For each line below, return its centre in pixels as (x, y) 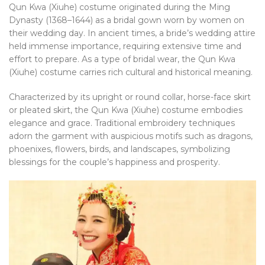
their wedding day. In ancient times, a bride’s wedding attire (132, 33)
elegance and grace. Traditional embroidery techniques (122, 123)
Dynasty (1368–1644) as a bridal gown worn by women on (127, 20)
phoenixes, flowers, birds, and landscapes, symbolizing (119, 149)
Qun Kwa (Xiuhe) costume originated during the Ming (119, 7)
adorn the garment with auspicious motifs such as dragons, (131, 136)
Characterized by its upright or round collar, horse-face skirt (130, 97)
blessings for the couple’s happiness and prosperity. (114, 162)
